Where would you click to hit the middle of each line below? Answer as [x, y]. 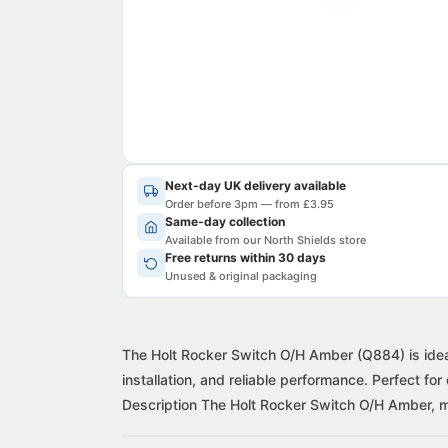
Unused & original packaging [241, 276]
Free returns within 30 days [245, 258]
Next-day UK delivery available [255, 186]
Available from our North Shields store [265, 240]
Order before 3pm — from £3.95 [249, 204]
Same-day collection [225, 222]
